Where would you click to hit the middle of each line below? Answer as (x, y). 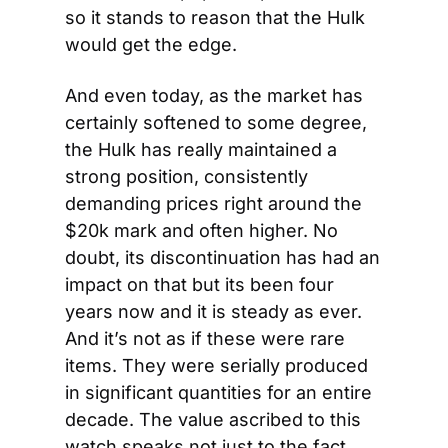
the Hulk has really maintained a (201, 149)
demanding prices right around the (213, 203)
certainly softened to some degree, (216, 122)
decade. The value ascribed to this (213, 419)
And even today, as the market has (214, 95)
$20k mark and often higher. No (201, 230)
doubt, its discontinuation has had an (222, 257)
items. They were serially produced (216, 365)
